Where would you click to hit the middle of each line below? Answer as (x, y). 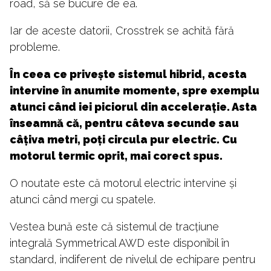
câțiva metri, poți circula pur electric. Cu (123, 140)
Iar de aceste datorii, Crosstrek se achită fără (122, 31)
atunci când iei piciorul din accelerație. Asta (133, 107)
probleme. (35, 47)
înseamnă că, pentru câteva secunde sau (124, 123)
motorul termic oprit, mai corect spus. (116, 156)
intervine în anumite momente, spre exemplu (135, 91)
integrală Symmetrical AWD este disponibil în (119, 243)
